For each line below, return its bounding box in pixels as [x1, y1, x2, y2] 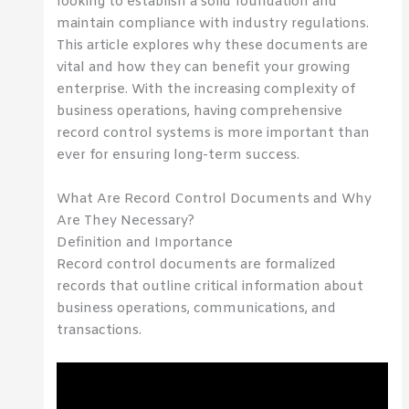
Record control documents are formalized [57, 255, 337, 274]
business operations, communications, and [57, 299, 337, 318]
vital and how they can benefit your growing [57, 58, 351, 78]
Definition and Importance [57, 233, 234, 252]
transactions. [57, 320, 142, 340]
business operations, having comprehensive [57, 102, 343, 121]
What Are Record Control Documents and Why [57, 189, 372, 208]
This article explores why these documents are [57, 37, 369, 56]
